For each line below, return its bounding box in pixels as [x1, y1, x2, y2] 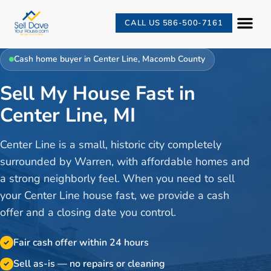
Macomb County [142, 53, 206, 65]
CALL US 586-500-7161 [125, 17, 223, 28]
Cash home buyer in [14, 53, 94, 65]
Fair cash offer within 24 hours [13, 235, 149, 249]
